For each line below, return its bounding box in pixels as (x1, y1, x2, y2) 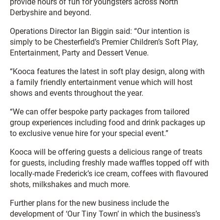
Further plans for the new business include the (10, 198, 169, 208)
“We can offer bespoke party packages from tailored (10, 107, 190, 116)
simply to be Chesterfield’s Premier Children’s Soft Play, (10, 37, 198, 47)
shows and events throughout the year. (10, 88, 143, 98)
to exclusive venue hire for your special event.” (10, 129, 168, 138)
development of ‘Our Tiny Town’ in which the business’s (10, 209, 200, 219)
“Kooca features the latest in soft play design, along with (10, 67, 205, 76)
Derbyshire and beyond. (10, 8, 91, 17)
